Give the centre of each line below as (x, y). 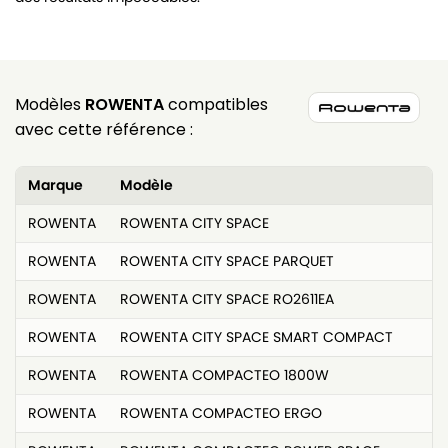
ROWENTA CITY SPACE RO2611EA (227, 298)
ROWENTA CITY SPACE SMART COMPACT (256, 336)
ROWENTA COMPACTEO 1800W (224, 374)
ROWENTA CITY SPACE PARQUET (227, 260)
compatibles (216, 104)
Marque (55, 184)
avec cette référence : (104, 129)
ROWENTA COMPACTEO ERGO (221, 412)
